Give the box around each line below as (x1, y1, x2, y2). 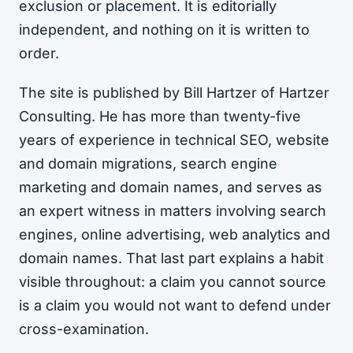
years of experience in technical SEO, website (19, 131, 329, 148)
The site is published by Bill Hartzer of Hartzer (19, 84, 329, 101)
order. (19, 45, 59, 62)
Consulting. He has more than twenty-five (19, 107, 301, 124)
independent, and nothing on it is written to (19, 21, 310, 39)
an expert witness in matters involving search (19, 202, 326, 219)
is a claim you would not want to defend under (19, 296, 331, 314)
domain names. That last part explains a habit (19, 249, 324, 266)
